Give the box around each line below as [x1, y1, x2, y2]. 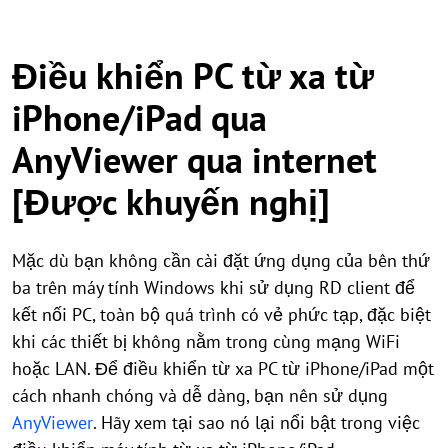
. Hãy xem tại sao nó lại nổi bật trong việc [93, 411, 420, 434]
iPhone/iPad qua [12, 94, 267, 141]
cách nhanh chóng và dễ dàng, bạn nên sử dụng [12, 384, 388, 407]
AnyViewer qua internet [12, 136, 377, 183]
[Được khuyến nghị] [12, 178, 330, 225]
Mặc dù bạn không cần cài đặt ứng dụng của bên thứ [12, 249, 430, 272]
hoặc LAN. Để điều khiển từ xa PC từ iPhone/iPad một [12, 357, 434, 380]
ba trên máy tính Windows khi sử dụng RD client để [12, 276, 415, 299]
